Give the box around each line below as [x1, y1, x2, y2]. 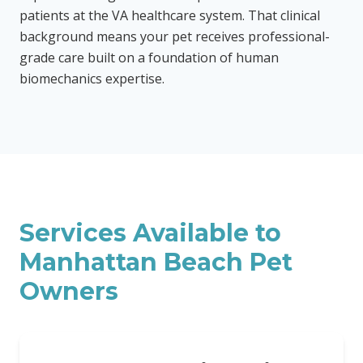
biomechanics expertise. [19, 70, 164, 88]
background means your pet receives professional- [19, 28, 330, 45]
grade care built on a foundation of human [19, 49, 279, 66]
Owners [19, 276, 118, 306]
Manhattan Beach [19, 247, 243, 277]
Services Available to [19, 218, 281, 248]
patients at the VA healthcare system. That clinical [19, 6, 320, 24]
